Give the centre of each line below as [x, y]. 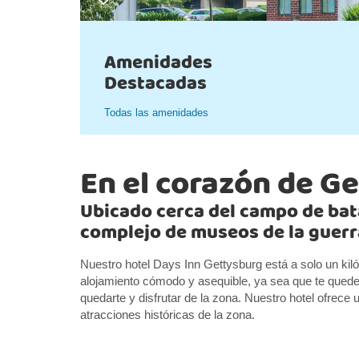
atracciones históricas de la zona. [167, 315]
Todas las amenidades [156, 113]
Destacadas [155, 84]
